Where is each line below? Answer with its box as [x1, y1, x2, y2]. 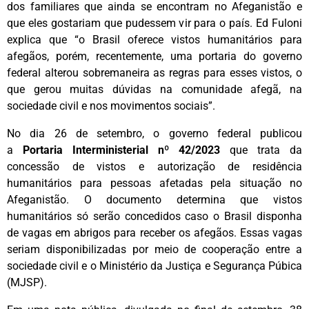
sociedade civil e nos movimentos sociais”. [7, 99, 215, 113]
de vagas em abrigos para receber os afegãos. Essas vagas [7, 226, 302, 240]
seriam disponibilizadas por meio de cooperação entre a [7, 243, 302, 257]
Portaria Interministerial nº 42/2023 [23, 143, 220, 157]
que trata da [220, 143, 302, 157]
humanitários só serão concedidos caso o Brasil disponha [7, 210, 302, 223]
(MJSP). [7, 276, 47, 290]
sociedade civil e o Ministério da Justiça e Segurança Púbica [7, 259, 302, 273]
